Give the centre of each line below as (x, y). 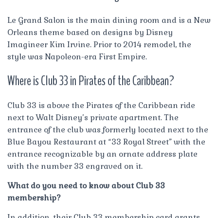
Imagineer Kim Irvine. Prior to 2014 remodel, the (99, 44)
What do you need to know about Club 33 (86, 185)
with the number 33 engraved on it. (75, 166)
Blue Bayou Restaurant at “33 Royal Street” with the (106, 142)
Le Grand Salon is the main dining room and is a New (109, 20)
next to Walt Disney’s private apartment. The (93, 117)
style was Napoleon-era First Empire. (77, 56)
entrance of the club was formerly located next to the (108, 129)
